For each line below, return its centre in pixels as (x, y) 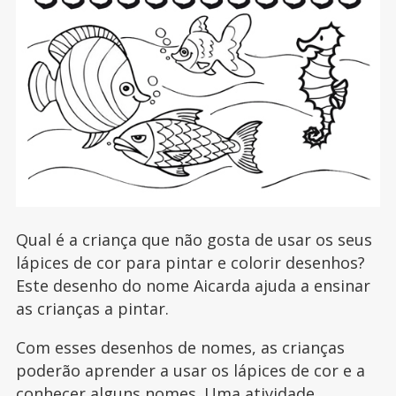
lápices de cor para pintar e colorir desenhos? (190, 263)
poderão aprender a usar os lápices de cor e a (190, 371)
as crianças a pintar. (92, 309)
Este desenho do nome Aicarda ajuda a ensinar (193, 286)
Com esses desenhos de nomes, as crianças (180, 348)
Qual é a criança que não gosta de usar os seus (194, 240)
